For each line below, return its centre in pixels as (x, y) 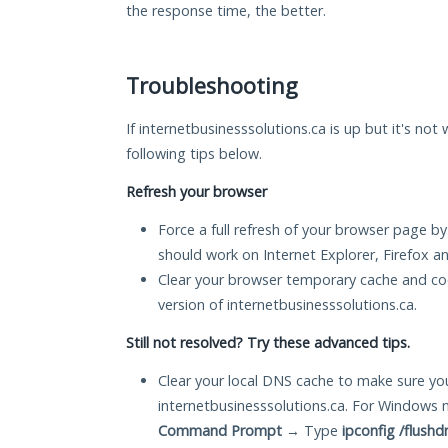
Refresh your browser (196, 192)
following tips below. (194, 154)
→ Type (312, 431)
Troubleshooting (212, 86)
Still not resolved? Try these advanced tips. (268, 343)
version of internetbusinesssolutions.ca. (287, 305)
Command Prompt (220, 431)
